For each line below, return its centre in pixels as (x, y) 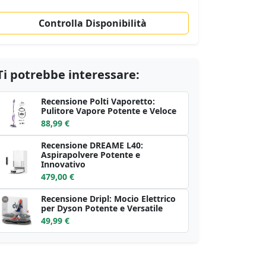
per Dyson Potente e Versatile (102, 208)
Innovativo (63, 164)
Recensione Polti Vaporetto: (98, 101)
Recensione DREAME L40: (92, 145)
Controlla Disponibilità (93, 23)
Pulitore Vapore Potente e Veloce (109, 111)
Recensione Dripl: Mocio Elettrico (108, 199)
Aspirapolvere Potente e (91, 155)
